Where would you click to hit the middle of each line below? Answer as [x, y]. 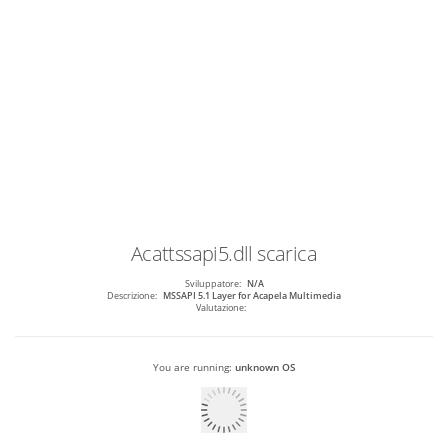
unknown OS [265, 367]
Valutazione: [221, 308]
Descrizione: [132, 296]
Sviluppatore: [212, 284]
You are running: [193, 367]
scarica [287, 254]
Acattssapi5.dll [191, 254]
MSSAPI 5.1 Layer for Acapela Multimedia [252, 296]
